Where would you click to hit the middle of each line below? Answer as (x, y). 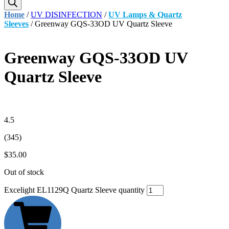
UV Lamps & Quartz (145, 15)
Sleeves (16, 24)
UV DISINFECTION (66, 15)
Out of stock (24, 172)
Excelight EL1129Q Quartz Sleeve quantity (74, 190)
